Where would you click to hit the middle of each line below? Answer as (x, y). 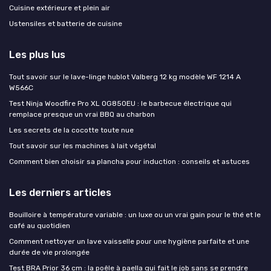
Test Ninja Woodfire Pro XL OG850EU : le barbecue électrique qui (120, 104)
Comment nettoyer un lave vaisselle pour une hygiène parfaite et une (129, 242)
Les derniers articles (60, 193)
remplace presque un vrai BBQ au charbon (82, 115)
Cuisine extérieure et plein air (60, 8)
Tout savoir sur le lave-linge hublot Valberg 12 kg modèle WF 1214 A (125, 77)
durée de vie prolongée (49, 253)
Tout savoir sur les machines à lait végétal (83, 146)
